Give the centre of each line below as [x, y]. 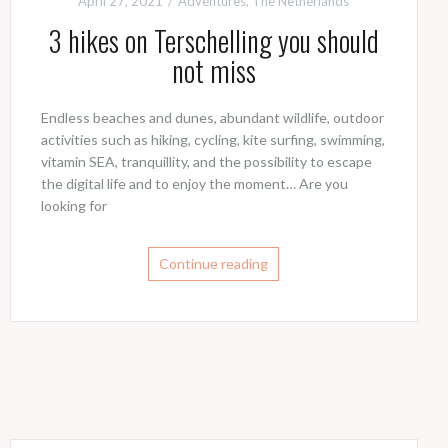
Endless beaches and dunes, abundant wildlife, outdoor [212, 118]
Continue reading [214, 264]
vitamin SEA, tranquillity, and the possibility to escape [206, 162]
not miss [213, 71]
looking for [73, 206]
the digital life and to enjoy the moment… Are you [194, 184]
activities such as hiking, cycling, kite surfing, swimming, [212, 140]
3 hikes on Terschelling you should [214, 41]
